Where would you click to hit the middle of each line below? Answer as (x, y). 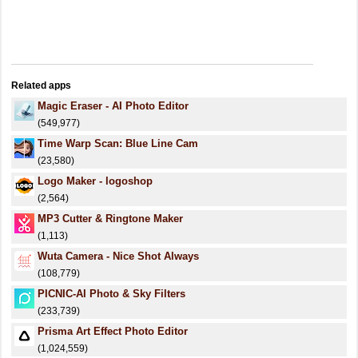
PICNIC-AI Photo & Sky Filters (111, 294)
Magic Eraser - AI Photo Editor (113, 106)
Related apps (41, 86)
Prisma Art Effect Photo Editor (113, 331)
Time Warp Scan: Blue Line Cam (118, 143)
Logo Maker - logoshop (95, 181)
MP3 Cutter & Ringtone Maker (110, 219)
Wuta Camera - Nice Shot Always (118, 256)
